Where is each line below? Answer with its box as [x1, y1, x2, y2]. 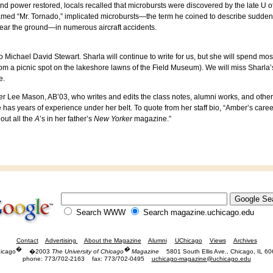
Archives [233, 237, 257, 244]
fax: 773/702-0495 [90, 255, 146, 263]
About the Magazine [83, 237, 141, 244]
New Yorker [94, 115, 132, 123]
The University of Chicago [52, 248, 124, 255]
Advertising [44, 237, 78, 244]
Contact [16, 237, 38, 244]
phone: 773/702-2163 [22, 255, 87, 263]
